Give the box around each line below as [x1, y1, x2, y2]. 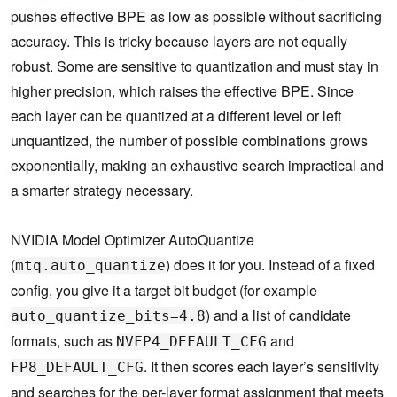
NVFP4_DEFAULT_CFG [116, 333, 267, 351]
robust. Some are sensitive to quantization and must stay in [11, 56, 378, 77]
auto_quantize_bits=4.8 [11, 307, 206, 325]
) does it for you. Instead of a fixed [166, 254, 375, 276]
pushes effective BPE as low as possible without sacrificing [11, 6, 382, 27]
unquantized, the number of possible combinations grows [11, 130, 368, 152]
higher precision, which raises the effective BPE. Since [11, 81, 354, 102]
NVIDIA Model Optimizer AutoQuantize [11, 230, 254, 251]
